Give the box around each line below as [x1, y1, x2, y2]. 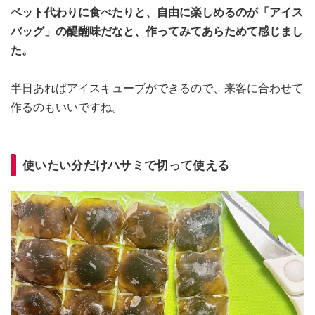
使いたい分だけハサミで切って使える [22, 158, 230, 173]
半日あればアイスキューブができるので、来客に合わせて [11, 82, 303, 96]
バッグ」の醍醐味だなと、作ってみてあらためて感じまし [11, 25, 303, 39]
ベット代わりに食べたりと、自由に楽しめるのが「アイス [11, 6, 303, 20]
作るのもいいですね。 [11, 101, 123, 115]
